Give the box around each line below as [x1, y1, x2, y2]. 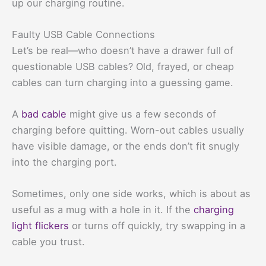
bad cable [21, 108, 66, 121]
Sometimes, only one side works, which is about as [12, 188, 251, 200]
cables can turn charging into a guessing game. [12, 76, 233, 88]
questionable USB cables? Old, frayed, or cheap [12, 60, 234, 72]
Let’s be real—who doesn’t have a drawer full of [12, 44, 233, 56]
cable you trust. [12, 236, 85, 248]
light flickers [12, 220, 69, 232]
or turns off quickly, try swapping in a [69, 220, 245, 232]
